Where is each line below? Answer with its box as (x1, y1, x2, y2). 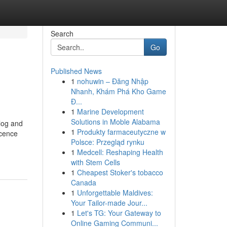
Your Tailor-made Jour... (70, 198, 147, 208)
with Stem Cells (70, 157, 120, 167)
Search (50, 28, 73, 39)
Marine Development (77, 106, 144, 117)
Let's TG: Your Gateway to (77, 208, 161, 218)
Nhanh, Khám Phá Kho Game (70, 86, 166, 96)
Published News (50, 66, 102, 76)
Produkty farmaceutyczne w (77, 127, 166, 137)
